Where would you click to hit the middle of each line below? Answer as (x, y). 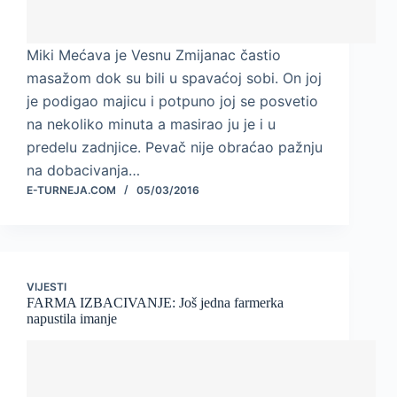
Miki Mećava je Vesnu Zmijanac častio (154, 55)
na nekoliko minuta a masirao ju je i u (151, 125)
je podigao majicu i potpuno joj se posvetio (172, 101)
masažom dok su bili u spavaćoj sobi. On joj (174, 78)
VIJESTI (47, 287)
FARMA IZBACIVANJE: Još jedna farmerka (155, 303)
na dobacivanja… (83, 171)
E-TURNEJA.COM (71, 191)
